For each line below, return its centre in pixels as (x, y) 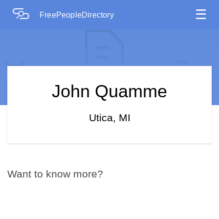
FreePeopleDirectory (77, 15)
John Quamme (109, 91)
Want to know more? (55, 174)
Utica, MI (109, 118)
